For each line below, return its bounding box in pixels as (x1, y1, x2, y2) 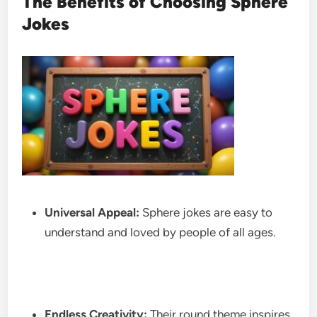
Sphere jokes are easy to (139, 204, 273, 219)
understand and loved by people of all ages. (45, 224, 279, 239)
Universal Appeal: (45, 204, 140, 219)
